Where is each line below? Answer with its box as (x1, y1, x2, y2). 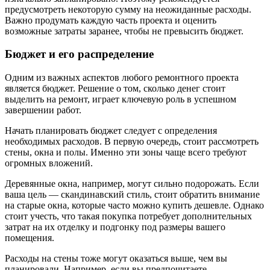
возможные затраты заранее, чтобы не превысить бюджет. (5, 25, 243, 36)
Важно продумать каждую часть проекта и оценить (5, 14, 216, 25)
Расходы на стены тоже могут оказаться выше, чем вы (5, 253, 227, 264)
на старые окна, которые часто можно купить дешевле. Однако (5, 200, 264, 211)
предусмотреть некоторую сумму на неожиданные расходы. (5, 4, 251, 14)
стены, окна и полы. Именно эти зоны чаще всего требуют (5, 147, 246, 158)
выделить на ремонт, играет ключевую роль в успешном (5, 94, 236, 105)
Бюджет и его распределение (5, 48, 154, 61)
